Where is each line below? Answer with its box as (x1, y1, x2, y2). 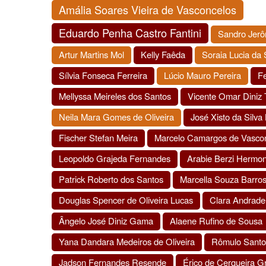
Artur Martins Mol (59, 48, 124, 61)
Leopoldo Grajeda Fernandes (59, 152, 170, 164)
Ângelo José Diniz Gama (59, 214, 153, 227)
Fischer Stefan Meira (59, 131, 138, 144)
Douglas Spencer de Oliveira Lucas (59, 194, 193, 206)
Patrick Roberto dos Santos (59, 173, 163, 185)
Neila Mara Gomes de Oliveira (59, 110, 174, 123)
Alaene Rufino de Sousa (170, 214, 262, 227)
